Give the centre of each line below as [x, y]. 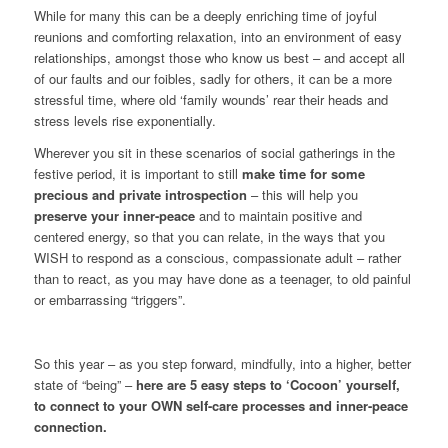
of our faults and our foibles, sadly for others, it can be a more [212, 79]
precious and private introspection [140, 195]
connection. [70, 427]
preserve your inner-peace [116, 216]
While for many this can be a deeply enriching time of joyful [205, 16]
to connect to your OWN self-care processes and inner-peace [220, 406]
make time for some [303, 174]
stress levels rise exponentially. [124, 121]
